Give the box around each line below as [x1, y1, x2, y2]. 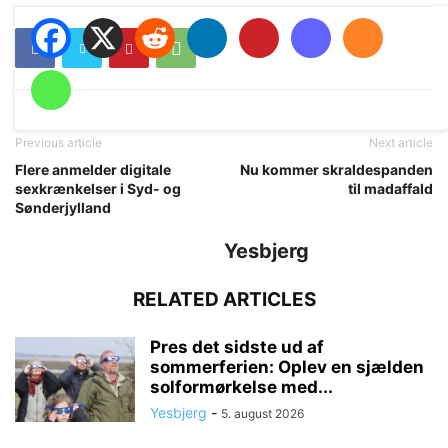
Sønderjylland [15, 199, 111, 217]
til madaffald [348, 180, 433, 198]
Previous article [15, 135, 102, 151]
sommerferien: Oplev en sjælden [150, 357, 424, 378]
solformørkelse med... [150, 377, 333, 398]
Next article [369, 135, 433, 151]
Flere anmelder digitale [15, 161, 171, 179]
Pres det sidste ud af [150, 337, 324, 358]
